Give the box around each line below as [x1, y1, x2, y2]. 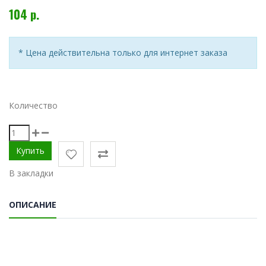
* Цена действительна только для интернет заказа [18, 47, 227, 59]
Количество [9, 100, 58, 112]
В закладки [9, 167, 53, 179]
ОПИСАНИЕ [9, 199, 56, 211]
